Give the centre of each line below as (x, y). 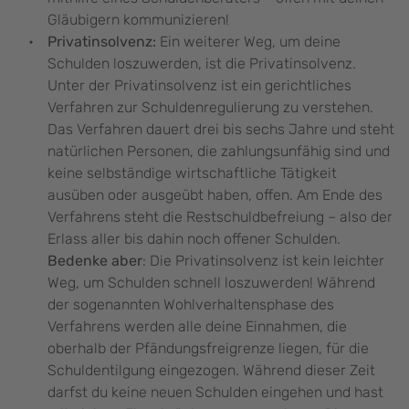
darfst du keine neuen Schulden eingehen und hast (215, 393)
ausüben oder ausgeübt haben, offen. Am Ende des (215, 195)
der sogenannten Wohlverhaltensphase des (191, 305)
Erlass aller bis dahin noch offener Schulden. (194, 239)
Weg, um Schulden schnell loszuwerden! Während (211, 283)
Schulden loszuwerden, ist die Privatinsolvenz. (202, 64)
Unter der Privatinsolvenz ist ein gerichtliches (199, 86)
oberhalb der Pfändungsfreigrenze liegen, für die (208, 349)
